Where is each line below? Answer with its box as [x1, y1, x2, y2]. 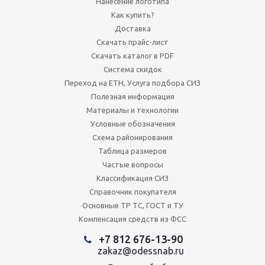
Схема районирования [92, 132, 173, 141]
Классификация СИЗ [96, 173, 169, 182]
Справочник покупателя [89, 187, 176, 196]
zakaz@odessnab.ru [97, 245, 184, 256]
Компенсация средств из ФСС [79, 214, 186, 223]
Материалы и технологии [86, 105, 179, 114]
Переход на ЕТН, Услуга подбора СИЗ [64, 78, 201, 87]
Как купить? [111, 10, 154, 19]
